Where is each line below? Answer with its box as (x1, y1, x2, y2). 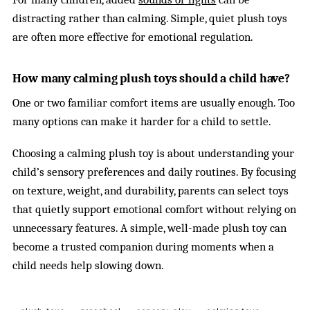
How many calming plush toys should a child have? (12, 71, 290, 85)
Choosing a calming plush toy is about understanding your (12, 147, 295, 161)
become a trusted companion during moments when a (12, 240, 275, 254)
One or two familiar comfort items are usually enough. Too (12, 95, 295, 109)
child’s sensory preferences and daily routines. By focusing (12, 165, 297, 179)
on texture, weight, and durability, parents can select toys (12, 184, 289, 198)
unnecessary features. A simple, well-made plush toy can (12, 221, 287, 235)
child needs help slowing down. (12, 259, 165, 273)
